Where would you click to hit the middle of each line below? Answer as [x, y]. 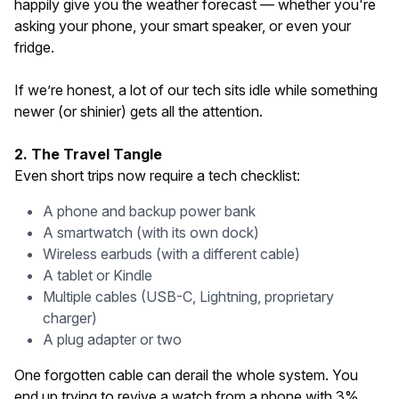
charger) [70, 318]
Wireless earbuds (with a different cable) [171, 254]
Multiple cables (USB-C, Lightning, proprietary [188, 297]
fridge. [34, 47]
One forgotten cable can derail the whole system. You [186, 375]
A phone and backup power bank [149, 211]
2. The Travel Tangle [88, 154]
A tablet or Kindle [98, 275]
